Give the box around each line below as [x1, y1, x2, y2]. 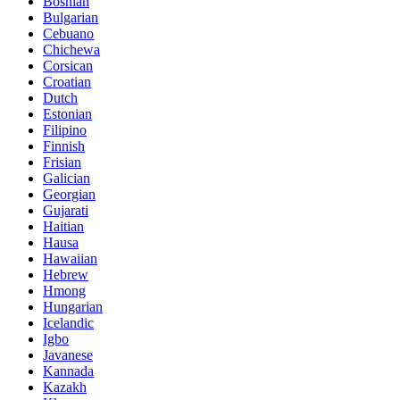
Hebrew [43, 266, 88, 282]
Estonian [43, 105, 92, 121]
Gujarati [43, 202, 88, 218]
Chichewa [43, 41, 100, 57]
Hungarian [43, 298, 103, 314]
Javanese [43, 346, 93, 362]
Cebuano [43, 25, 94, 41]
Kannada [43, 362, 94, 379]
